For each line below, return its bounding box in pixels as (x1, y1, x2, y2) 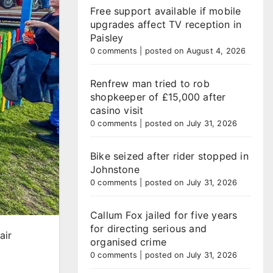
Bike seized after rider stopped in (90, 150, 249, 162)
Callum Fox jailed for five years (90, 209, 238, 221)
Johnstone (90, 163, 140, 175)
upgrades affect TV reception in (90, 18, 242, 30)
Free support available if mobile (90, 5, 241, 17)
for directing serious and (90, 222, 207, 235)
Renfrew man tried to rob (90, 77, 210, 90)
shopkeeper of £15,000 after (90, 91, 226, 103)
